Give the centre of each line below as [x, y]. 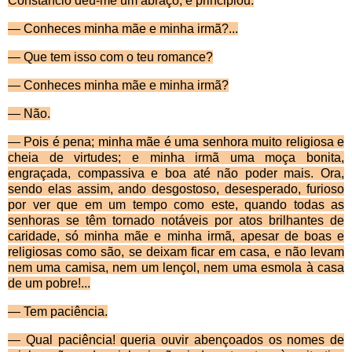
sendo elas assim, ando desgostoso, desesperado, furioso [176, 189]
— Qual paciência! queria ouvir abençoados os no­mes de [176, 340]
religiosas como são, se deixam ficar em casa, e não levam [176, 252]
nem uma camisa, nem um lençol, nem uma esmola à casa [176, 268]
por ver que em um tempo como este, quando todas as [176, 205]
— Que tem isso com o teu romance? [110, 57]
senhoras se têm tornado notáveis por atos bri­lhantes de [176, 221]
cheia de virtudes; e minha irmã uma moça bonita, [176, 158]
